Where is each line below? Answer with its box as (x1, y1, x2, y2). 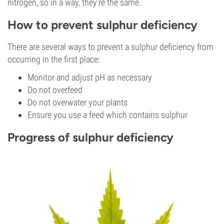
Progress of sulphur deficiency (7, 130, 173, 144)
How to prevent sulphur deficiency (7, 17, 197, 32)
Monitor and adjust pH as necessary (27, 72, 152, 82)
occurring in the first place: (7, 54, 100, 64)
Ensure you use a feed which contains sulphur (27, 109, 187, 120)
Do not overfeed (27, 84, 82, 95)
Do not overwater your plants (27, 97, 127, 107)
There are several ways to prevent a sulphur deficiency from (7, 41, 213, 52)
